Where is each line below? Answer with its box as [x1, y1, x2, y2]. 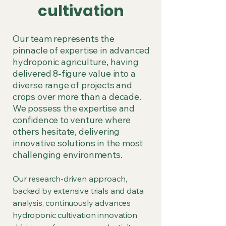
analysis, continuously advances [13, 198, 131, 208]
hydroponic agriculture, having [13, 56, 139, 68]
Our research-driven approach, [13, 174, 127, 184]
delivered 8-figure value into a [13, 68, 136, 79]
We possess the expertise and [13, 102, 135, 114]
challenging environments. [13, 149, 123, 160]
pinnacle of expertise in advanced [13, 44, 150, 56]
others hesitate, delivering [13, 126, 120, 137]
